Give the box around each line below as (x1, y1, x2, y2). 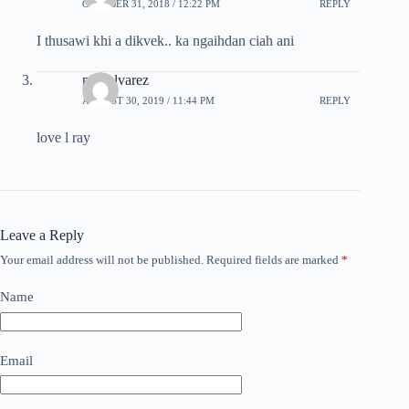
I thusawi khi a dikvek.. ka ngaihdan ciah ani (37, 33, 294, 49)
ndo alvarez (82, 72, 149, 89)
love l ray (37, 130, 90, 146)
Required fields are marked (206, 253, 341, 267)
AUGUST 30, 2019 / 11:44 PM (82, 94, 215, 106)
